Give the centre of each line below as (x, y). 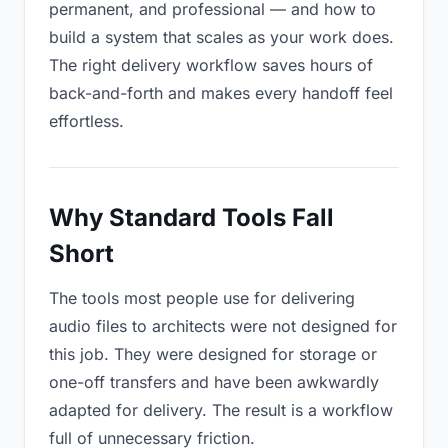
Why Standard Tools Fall (191, 217)
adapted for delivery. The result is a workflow (221, 410)
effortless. (86, 121)
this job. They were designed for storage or (213, 354)
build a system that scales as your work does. (221, 37)
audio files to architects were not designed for (223, 326)
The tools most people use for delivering (202, 298)
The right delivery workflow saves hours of (211, 65)
